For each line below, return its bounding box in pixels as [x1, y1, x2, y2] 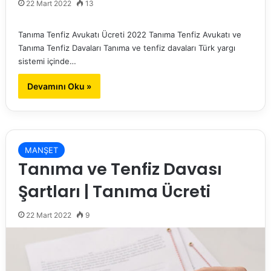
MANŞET [24, 145, 58, 155]
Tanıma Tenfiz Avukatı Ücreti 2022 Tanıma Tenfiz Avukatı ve [18, 30, 241, 40]
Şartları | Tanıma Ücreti [18, 180, 211, 203]
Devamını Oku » [27, 81, 91, 92]
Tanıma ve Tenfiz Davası [18, 158, 222, 181]
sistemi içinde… [18, 56, 76, 67]
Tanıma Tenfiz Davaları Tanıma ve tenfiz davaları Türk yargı [18, 43, 235, 53]
